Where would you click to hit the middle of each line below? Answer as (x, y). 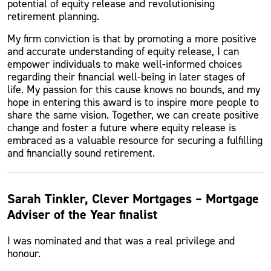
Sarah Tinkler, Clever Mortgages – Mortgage (133, 199)
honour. (24, 253)
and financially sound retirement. (81, 153)
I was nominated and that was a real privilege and (121, 241)
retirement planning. (53, 16)
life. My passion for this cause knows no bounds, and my (134, 90)
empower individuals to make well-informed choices (125, 64)
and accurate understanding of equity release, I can (123, 51)
